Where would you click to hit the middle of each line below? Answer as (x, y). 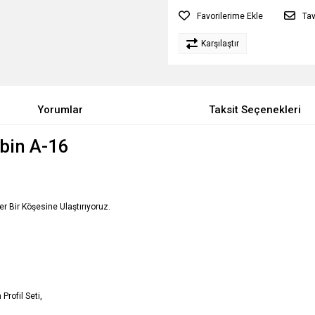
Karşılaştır (220, 44)
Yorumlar (60, 110)
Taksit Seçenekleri (255, 110)
